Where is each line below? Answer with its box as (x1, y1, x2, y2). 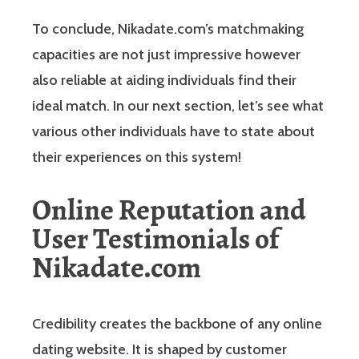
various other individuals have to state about (32, 122, 315, 140)
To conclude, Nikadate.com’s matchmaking (32, 19, 304, 38)
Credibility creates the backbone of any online (32, 314, 322, 333)
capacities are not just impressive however (32, 45, 301, 63)
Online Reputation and (32, 189, 306, 229)
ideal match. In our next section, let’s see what (32, 96, 324, 115)
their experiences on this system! (32, 147, 241, 166)
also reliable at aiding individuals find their (32, 71, 296, 89)
